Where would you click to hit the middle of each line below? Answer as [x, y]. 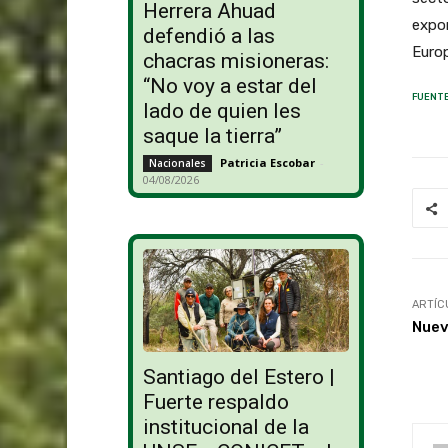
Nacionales [177, 163]
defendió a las [208, 36]
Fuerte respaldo [215, 402]
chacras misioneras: [235, 61]
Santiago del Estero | [238, 377]
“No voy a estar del [229, 86]
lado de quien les [221, 111]
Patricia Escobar [267, 163]
